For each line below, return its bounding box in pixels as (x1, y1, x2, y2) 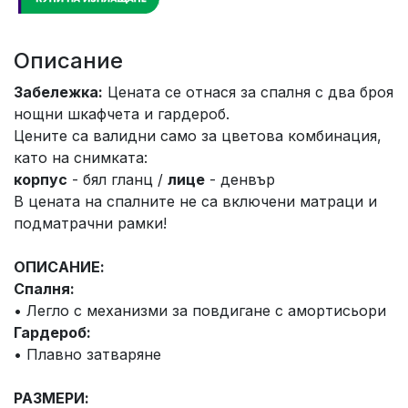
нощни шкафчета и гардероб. (14, 105, 229, 124)
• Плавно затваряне (14, 345, 161, 364)
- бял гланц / (67, 170, 168, 189)
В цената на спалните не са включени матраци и (14, 192, 377, 211)
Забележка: (14, 83, 103, 102)
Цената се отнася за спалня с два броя (103, 83, 393, 102)
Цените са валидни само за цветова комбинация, (14, 127, 382, 146)
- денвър (205, 170, 275, 189)
